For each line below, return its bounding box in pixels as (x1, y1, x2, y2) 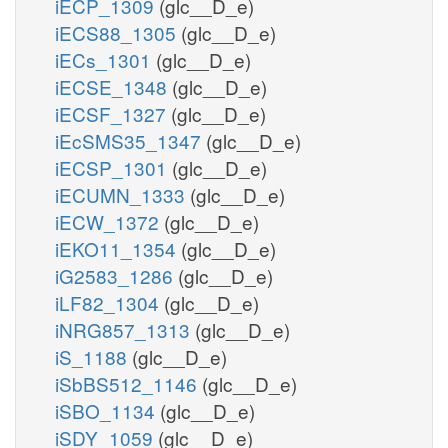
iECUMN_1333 (55, 180, 190, 208)
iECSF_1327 (55, 99, 171, 127)
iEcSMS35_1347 (55, 126, 206, 154)
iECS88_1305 (55, 18, 181, 46)
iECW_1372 (55, 207, 164, 235)
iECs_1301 (55, 45, 156, 73)
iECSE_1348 (55, 72, 172, 100)
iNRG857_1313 (55, 315, 195, 343)
